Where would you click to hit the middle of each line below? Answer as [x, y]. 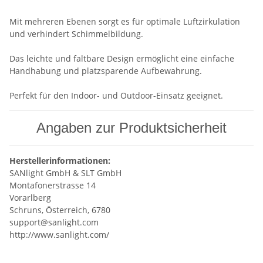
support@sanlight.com [54, 222]
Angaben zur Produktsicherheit [131, 128]
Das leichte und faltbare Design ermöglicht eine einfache [122, 59]
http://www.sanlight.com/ [59, 235]
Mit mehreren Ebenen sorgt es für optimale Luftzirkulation [125, 22]
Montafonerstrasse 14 [53, 186]
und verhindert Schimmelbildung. [76, 34]
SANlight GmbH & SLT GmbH [65, 173]
